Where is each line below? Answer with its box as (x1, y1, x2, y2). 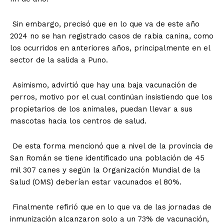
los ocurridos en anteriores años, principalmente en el (10, 43, 210, 52)
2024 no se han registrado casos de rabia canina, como (10, 31, 213, 40)
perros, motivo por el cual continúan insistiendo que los (10, 92, 212, 101)
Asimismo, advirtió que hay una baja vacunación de (10, 80, 197, 89)
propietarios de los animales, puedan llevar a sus (10, 104, 192, 113)
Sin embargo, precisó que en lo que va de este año (10, 19, 199, 28)
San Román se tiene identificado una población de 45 (10, 153, 204, 162)
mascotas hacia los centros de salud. (10, 116, 146, 125)
